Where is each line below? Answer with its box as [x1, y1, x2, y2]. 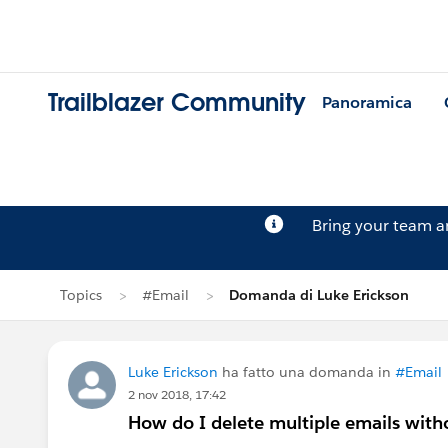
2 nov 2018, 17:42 [128, 386, 226, 403]
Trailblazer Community [48, 87, 306, 119]
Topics [60, 286, 102, 304]
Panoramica [322, 92, 412, 114]
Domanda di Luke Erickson [229, 286, 409, 304]
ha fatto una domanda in [218, 363, 395, 381]
